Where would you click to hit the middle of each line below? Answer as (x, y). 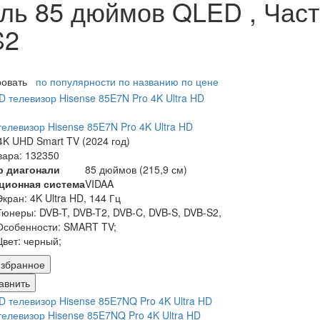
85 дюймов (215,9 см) (136, 169)
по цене (200, 82)
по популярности (76, 82)
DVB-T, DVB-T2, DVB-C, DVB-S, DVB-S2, (130, 212)
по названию (149, 82)
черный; (42, 240)
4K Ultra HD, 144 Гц (75, 197)
